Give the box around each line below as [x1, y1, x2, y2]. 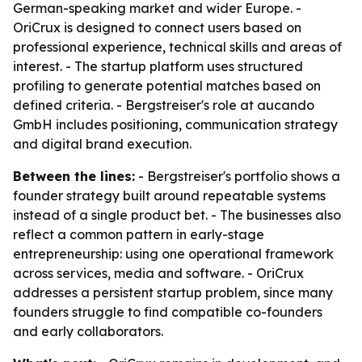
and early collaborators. [13, 323, 163, 339]
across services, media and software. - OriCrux [13, 265, 304, 281]
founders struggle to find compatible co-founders [13, 304, 322, 320]
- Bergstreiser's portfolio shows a [135, 168, 340, 184]
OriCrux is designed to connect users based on [13, 19, 301, 36]
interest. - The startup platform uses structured [13, 58, 303, 74]
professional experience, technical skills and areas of [13, 39, 342, 55]
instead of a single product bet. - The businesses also [13, 207, 341, 223]
